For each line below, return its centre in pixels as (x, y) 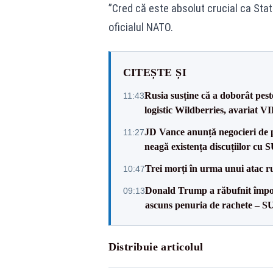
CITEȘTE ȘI (154, 73)
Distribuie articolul (156, 247)
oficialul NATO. (140, 27)
